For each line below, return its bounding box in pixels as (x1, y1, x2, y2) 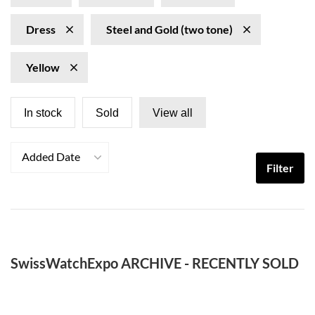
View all (153, 107, 193, 119)
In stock (24, 107, 62, 119)
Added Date (22, 150, 80, 163)
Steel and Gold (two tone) (106, 22, 233, 36)
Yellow (26, 60, 60, 74)
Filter (266, 161, 294, 174)
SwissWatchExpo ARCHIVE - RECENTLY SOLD (11, 255, 299, 271)
